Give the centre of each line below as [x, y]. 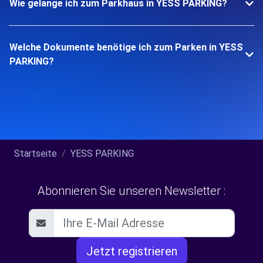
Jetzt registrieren [131, 251]
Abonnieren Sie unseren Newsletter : [131, 191]
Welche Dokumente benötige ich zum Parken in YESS [126, 47]
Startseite [36, 154]
